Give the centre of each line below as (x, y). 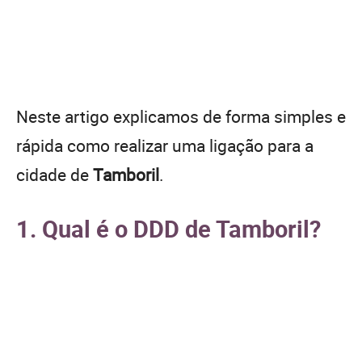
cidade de (55, 174)
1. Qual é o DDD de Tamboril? (168, 228)
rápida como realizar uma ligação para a (165, 145)
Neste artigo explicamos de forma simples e (181, 116)
